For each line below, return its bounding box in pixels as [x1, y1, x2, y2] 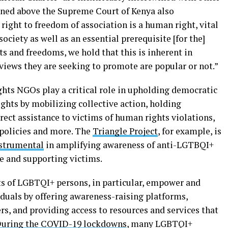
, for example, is [158, 125, 221, 137]
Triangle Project [93, 125, 158, 137]
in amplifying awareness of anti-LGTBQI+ [44, 138, 214, 151]
